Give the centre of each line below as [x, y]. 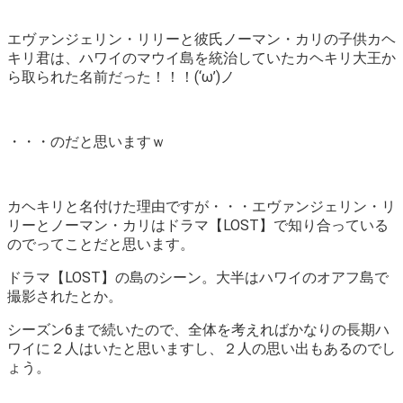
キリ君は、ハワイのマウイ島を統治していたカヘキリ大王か [201, 58]
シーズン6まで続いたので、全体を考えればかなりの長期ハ [198, 330]
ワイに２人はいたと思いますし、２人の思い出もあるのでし [201, 349]
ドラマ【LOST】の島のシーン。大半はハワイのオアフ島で [198, 278]
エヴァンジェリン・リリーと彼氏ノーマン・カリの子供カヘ [201, 40]
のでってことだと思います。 [101, 245]
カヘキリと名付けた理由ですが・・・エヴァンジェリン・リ [201, 207]
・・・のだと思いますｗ [86, 142]
